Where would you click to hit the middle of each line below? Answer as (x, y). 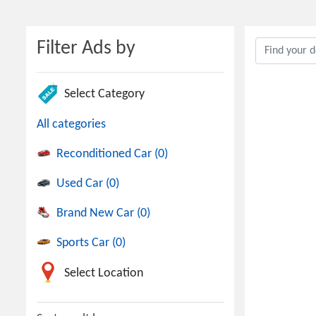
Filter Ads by (86, 49)
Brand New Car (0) (103, 213)
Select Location (104, 273)
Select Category (104, 94)
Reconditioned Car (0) (112, 154)
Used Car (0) (88, 184)
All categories (71, 124)
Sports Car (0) (91, 243)
